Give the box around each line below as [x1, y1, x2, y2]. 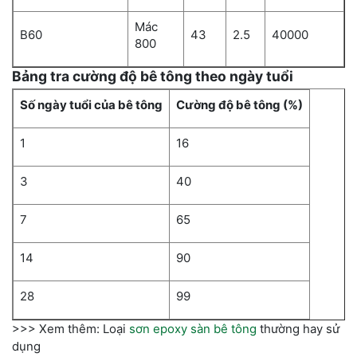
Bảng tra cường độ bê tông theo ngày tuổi [12, 67, 293, 84]
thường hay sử [257, 320, 339, 336]
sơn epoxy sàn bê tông [129, 320, 257, 336]
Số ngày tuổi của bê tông [20, 96, 163, 112]
